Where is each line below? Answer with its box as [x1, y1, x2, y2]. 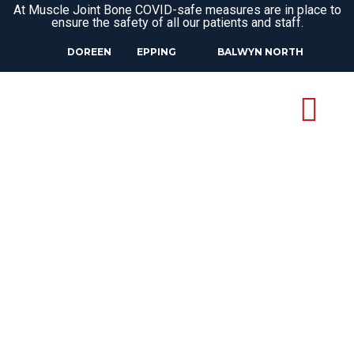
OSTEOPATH [58, 272, 238, 307]
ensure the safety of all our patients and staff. [51, 15, 303, 30]
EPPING [136, 46, 176, 58]
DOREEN [66, 46, 111, 58]
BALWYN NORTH [217, 46, 303, 58]
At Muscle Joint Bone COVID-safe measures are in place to [13, 2, 341, 17]
